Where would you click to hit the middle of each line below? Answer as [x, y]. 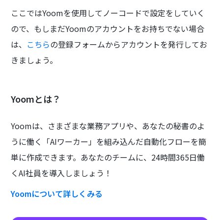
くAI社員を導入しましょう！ [62, 173]
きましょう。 [34, 60]
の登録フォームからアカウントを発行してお [129, 44]
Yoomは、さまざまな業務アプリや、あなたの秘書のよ [108, 125]
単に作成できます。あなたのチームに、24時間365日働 [108, 157]
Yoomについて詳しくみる [57, 193]
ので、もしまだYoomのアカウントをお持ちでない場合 [108, 28]
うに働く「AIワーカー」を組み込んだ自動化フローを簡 [109, 141]
